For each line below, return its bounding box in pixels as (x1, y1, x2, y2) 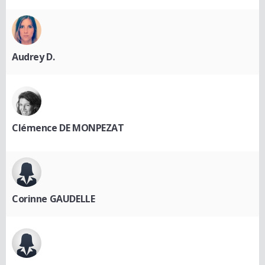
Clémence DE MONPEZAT (12, 121, 124, 135)
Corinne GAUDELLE (12, 192, 95, 206)
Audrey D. (12, 50, 55, 64)
